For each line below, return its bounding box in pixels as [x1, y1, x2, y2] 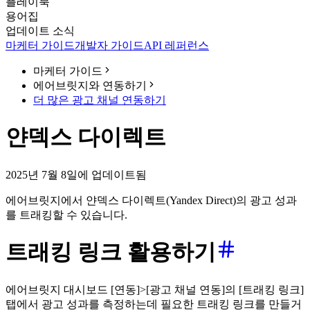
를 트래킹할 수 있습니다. [6, 208, 127, 221]
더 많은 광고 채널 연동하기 [33, 94, 166, 106]
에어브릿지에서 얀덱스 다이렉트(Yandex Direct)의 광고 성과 [6, 194, 297, 206]
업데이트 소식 [6, 25, 75, 37]
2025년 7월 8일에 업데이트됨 [6, 168, 147, 181]
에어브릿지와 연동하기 [33, 80, 147, 91]
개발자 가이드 [75, 39, 144, 51]
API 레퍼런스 [144, 39, 209, 51]
